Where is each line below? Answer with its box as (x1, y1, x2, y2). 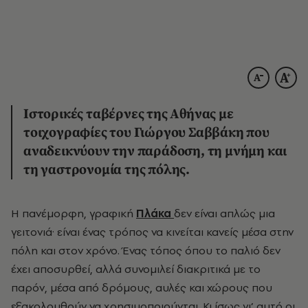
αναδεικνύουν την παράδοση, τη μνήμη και (23, 142, 287, 160)
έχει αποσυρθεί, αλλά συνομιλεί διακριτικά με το (11, 261, 261, 276)
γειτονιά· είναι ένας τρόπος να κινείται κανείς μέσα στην (11, 223, 294, 239)
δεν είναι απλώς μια (174, 205, 275, 221)
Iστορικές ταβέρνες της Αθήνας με (23, 105, 234, 123)
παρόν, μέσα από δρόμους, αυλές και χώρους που (11, 279, 272, 295)
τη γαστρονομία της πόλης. (23, 161, 190, 179)
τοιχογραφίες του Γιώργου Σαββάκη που (23, 124, 269, 142)
